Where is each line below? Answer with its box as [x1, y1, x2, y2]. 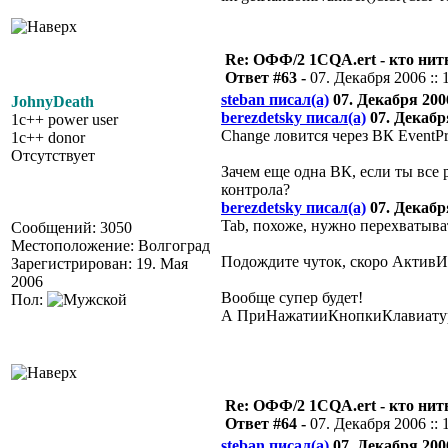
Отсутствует [11, 147, 95, 164]
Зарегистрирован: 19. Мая [11, 255, 188, 272]
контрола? [221, 181, 290, 198]
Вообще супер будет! [221, 289, 363, 306]
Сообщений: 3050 [11, 219, 132, 236]
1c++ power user [11, 111, 118, 128]
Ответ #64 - [225, 415, 310, 432]
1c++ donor [11, 129, 85, 146]
